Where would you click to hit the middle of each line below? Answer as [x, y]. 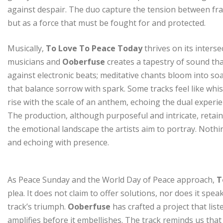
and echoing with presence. [58, 143]
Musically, [26, 49]
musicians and [35, 62]
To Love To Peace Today [94, 49]
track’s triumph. [38, 207]
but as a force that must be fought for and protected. [107, 23]
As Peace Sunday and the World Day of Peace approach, [112, 180]
